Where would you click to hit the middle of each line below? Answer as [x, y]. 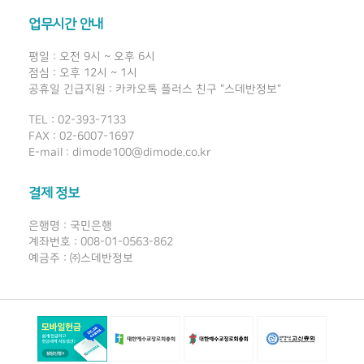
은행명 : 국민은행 [70, 226]
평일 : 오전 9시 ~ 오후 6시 [92, 57]
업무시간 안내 [66, 24]
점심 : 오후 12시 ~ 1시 [83, 73]
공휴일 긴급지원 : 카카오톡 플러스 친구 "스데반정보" [155, 89]
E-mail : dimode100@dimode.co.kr [120, 153]
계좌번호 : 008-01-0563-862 [101, 242]
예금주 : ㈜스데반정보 [81, 258]
